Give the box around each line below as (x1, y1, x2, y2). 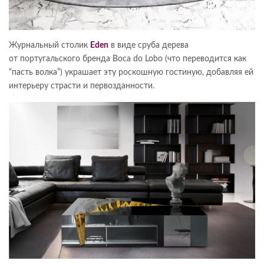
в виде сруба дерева (108, 41, 189, 49)
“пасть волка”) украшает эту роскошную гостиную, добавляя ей (9, 68, 253, 77)
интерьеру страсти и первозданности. (9, 81, 154, 90)
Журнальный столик (9, 41, 90, 49)
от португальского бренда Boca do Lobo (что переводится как (9, 54, 246, 63)
